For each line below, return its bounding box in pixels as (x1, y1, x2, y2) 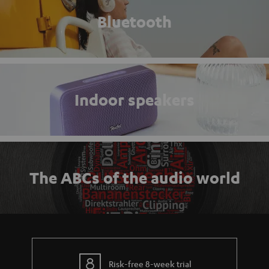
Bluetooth (97, 12, 172, 31)
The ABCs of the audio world (29, 168, 240, 187)
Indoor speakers (74, 90, 195, 109)
